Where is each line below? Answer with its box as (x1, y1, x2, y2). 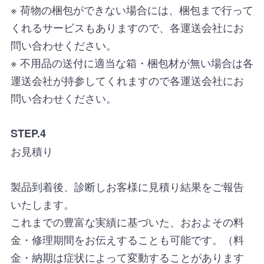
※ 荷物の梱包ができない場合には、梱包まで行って (10, 1, 253, 17)
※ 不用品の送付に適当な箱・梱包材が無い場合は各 (10, 54, 253, 70)
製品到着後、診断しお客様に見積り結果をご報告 (10, 178, 244, 194)
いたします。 (10, 196, 74, 212)
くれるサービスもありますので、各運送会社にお (10, 19, 244, 35)
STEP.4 (10, 125, 46, 141)
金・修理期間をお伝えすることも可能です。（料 (10, 231, 244, 247)
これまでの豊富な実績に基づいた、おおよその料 (10, 213, 244, 229)
